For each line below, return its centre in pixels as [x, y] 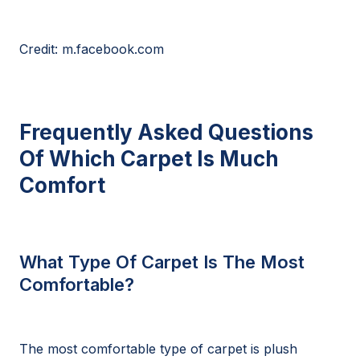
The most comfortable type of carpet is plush [158, 348]
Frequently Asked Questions [166, 132]
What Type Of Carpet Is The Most [162, 262]
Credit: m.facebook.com [92, 49]
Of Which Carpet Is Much [149, 158]
